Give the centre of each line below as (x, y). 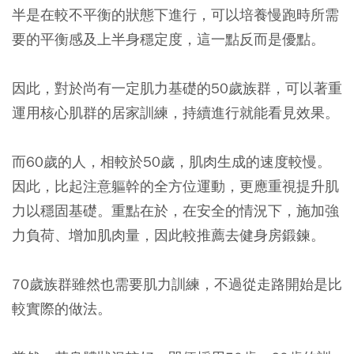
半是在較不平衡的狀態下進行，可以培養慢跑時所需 (175, 14)
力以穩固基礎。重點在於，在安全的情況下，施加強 (175, 210)
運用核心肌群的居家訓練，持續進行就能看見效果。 (175, 112)
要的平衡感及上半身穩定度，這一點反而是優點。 (168, 39)
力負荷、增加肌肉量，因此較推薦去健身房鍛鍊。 (168, 235)
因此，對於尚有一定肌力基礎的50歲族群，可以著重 (177, 88)
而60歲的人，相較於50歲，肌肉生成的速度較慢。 (171, 161)
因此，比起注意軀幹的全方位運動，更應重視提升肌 (175, 186)
